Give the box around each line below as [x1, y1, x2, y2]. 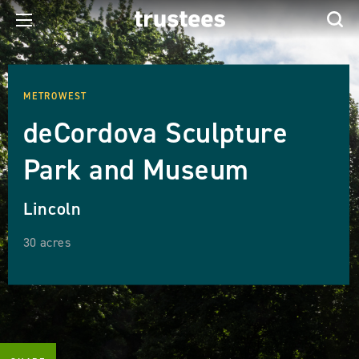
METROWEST [23, 89, 88, 103]
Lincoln [23, 196, 82, 220]
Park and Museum [23, 150, 249, 189]
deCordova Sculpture [23, 113, 288, 152]
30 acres [23, 233, 71, 251]
